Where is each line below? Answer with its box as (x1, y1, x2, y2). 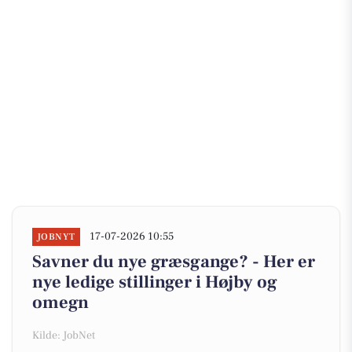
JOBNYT (37, 231, 75, 243)
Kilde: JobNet (32, 328, 95, 343)
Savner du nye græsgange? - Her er (32, 251, 315, 273)
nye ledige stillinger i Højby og (32, 271, 277, 293)
